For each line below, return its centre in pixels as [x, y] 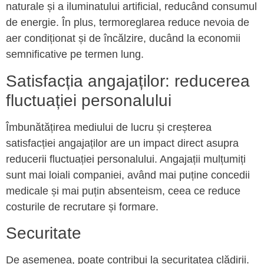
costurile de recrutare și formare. [82, 207]
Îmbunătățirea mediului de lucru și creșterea [109, 127]
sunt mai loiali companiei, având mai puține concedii [128, 175]
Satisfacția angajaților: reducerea [128, 81]
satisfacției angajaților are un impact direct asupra [122, 143]
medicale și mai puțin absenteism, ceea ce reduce [123, 191]
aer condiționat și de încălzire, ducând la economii [123, 39]
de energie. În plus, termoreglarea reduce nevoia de [128, 23]
